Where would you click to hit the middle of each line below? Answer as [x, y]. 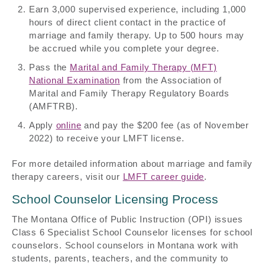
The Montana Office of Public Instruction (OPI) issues [127, 219]
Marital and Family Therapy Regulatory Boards [129, 93]
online [69, 125]
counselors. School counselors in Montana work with [125, 245]
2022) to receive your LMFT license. [106, 138]
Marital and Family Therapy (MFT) [143, 67]
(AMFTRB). [53, 106]
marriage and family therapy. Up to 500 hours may [137, 35]
